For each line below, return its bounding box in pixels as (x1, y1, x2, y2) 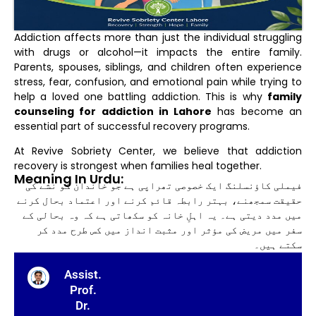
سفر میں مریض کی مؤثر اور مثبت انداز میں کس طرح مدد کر (37, 223, 302, 238)
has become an (212, 104, 303, 119)
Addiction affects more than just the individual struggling (14, 30, 302, 44)
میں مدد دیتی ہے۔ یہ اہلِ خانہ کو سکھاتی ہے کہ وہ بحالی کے (23, 208, 302, 223)
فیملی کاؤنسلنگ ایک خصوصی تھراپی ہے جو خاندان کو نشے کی (25, 178, 302, 193)
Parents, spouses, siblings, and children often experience (14, 59, 302, 74)
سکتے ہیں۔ (254, 238, 302, 253)
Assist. (64, 267, 102, 281)
